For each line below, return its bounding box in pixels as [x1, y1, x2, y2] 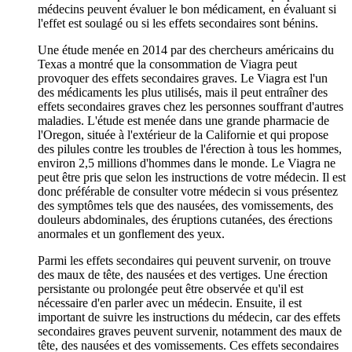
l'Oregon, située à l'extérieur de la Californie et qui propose [38, 127, 328, 141]
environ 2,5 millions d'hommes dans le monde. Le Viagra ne [38, 156, 335, 170]
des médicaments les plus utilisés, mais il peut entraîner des [38, 85, 328, 99]
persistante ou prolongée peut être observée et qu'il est [38, 281, 303, 295]
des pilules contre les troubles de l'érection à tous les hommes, [38, 141, 342, 156]
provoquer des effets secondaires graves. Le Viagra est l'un [38, 71, 328, 85]
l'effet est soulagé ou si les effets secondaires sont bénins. [38, 16, 318, 30]
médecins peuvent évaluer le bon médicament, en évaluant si [38, 2, 336, 16]
